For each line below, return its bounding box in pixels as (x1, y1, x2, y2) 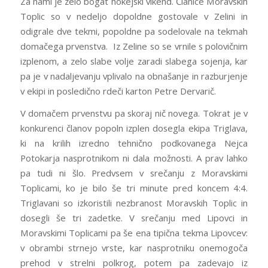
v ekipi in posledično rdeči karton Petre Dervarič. (20, 84, 216, 97)
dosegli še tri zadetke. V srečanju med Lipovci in (20, 212, 248, 224)
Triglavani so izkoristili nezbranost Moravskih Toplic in (20, 197, 248, 209)
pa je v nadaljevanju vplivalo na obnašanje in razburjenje (20, 69, 248, 82)
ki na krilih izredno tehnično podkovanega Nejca (20, 137, 248, 150)
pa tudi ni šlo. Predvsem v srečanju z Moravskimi (20, 167, 248, 179)
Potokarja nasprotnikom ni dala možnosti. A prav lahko (20, 152, 248, 165)
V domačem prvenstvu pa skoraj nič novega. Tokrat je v (20, 107, 248, 120)
